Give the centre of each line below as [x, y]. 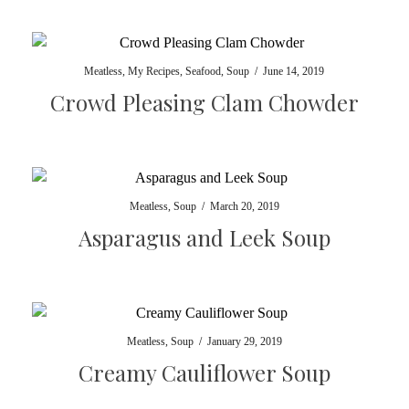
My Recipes [154, 71]
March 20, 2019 [244, 206]
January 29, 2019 [244, 341]
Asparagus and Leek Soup [204, 237]
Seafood [204, 71]
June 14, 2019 [294, 71]
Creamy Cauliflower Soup [204, 372]
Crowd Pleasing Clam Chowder [204, 102]
